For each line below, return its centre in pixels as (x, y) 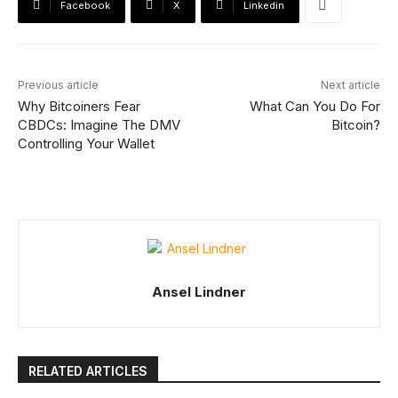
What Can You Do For (314, 106)
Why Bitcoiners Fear (79, 106)
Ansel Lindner (199, 291)
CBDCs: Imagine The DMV (99, 124)
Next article (350, 84)
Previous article (58, 84)
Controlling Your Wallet (86, 143)
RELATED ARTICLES (88, 370)
